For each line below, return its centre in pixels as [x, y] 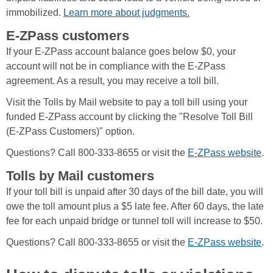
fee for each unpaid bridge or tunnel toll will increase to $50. [134, 221]
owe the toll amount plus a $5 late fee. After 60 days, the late [135, 207]
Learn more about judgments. [126, 13]
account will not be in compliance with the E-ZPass [116, 66]
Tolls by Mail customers [82, 176]
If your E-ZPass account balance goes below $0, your [121, 52]
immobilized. [35, 13]
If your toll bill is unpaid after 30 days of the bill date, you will [135, 192]
